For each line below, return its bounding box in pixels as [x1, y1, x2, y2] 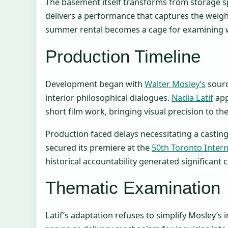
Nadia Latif [172, 92, 213, 103]
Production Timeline [45, 46, 201, 66]
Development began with [45, 78, 145, 90]
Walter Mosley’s [145, 78, 206, 90]
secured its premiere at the [45, 141, 152, 153]
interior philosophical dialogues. [45, 92, 172, 103]
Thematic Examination [45, 177, 220, 197]
